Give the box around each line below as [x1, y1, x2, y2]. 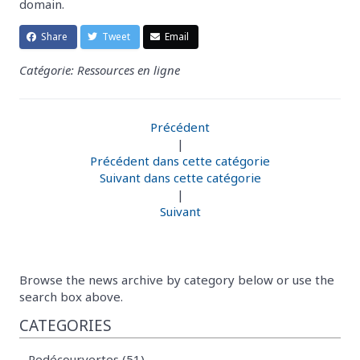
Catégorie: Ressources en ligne [19, 61, 180, 78]
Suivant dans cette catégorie [99, 169, 261, 186]
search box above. [19, 288, 123, 305]
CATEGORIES [19, 314, 112, 336]
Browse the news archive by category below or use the [19, 271, 334, 288]
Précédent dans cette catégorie [90, 152, 270, 169]
